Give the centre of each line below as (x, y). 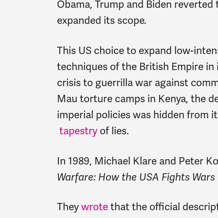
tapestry (77, 131)
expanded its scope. (102, 20)
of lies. (113, 131)
